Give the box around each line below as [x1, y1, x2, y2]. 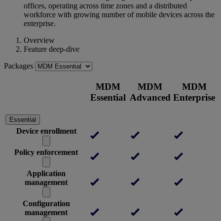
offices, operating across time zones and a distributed [24, 1, 187, 10]
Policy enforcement [14, 147, 78, 156]
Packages [4, 61, 33, 70]
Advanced [129, 92, 171, 103]
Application [27, 169, 66, 178]
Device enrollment [16, 126, 76, 135]
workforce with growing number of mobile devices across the [24, 10, 215, 19]
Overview [24, 36, 55, 44]
